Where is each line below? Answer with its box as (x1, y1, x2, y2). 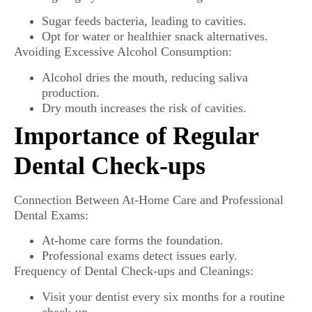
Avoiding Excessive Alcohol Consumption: (14, 45, 232, 59)
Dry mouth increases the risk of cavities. (42, 100, 247, 115)
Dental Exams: (14, 208, 88, 222)
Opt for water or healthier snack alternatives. (42, 29, 268, 44)
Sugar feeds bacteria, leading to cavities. (42, 14, 247, 29)
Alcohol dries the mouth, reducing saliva (42, 70, 248, 84)
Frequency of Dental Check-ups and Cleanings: (14, 264, 253, 279)
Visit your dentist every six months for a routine (42, 289, 285, 304)
